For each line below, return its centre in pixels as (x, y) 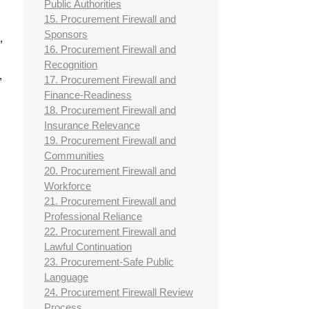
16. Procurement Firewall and (110, 50)
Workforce (68, 186)
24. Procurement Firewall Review (119, 292)
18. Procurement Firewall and (110, 110)
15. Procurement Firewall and (110, 19)
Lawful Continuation (88, 247)
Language (66, 277)
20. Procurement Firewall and (110, 171)
